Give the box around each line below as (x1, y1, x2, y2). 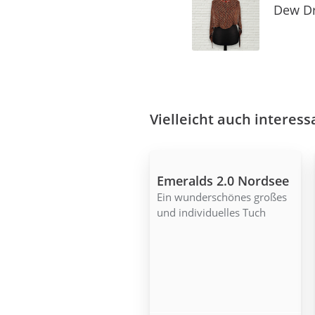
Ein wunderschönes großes (157, 190, 287, 205)
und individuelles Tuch (157, 205, 266, 220)
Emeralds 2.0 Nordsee (157, 172, 289, 190)
